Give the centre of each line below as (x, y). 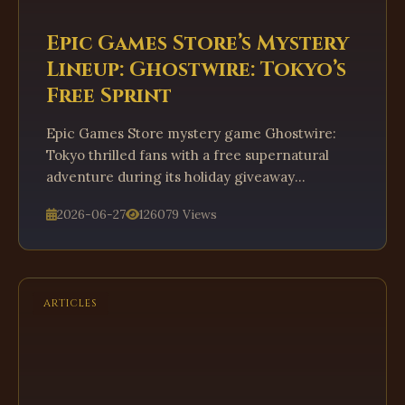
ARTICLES (71, 303)
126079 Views (178, 214)
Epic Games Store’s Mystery (198, 43)
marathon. (80, 198)
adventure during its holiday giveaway (170, 177)
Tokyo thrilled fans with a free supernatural (188, 155)
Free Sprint (109, 96)
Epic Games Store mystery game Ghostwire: (191, 133)
